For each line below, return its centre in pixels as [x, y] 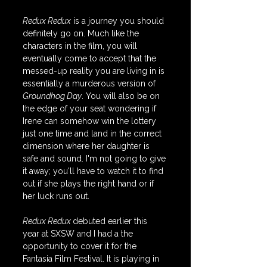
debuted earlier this [111, 221]
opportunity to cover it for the [81, 246]
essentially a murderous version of [90, 83]
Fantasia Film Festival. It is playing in [92, 259]
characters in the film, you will [81, 46]
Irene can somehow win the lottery [91, 121]
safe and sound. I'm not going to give [95, 159]
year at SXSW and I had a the [79, 234]
